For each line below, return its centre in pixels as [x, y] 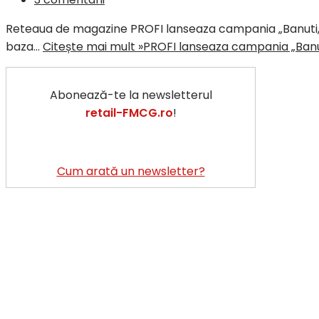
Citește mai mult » [93, 46]
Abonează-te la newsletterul [131, 95]
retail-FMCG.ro [129, 113]
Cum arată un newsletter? [131, 171]
